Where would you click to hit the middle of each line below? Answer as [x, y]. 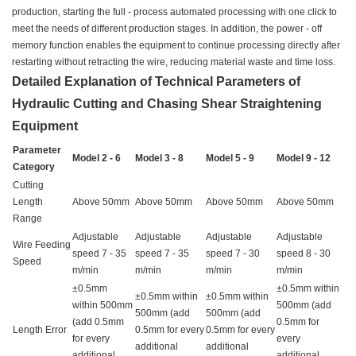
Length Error [40, 330]
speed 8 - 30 [304, 254]
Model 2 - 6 [97, 159]
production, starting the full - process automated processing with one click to [174, 12]
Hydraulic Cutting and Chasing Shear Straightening [167, 104]
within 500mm [103, 306]
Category [34, 167]
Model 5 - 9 [230, 159]
